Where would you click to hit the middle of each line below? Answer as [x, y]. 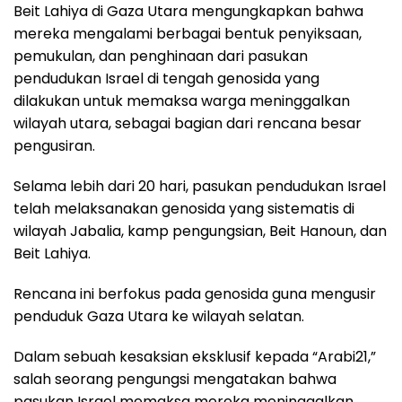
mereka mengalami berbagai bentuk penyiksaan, [188, 33]
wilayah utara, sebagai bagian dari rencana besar [188, 123]
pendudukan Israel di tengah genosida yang [166, 78]
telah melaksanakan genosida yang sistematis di [184, 208]
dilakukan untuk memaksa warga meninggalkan [182, 100]
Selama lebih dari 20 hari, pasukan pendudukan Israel [200, 186]
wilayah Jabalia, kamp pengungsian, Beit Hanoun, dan [200, 231]
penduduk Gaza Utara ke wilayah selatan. [159, 316]
